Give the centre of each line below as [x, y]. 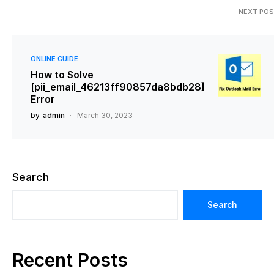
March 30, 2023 [105, 115]
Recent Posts [70, 260]
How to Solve [62, 74]
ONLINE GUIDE [54, 58]
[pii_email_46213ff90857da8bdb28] [118, 87]
